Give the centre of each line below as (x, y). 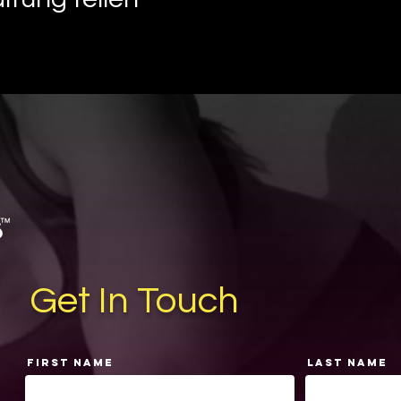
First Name (70, 362)
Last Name (347, 362)
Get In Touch (134, 301)
